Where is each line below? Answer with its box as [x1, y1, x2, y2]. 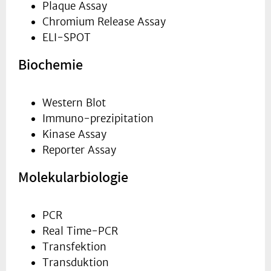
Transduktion [42, 256, 109, 270]
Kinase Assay [42, 128, 106, 142]
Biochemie [18, 54, 83, 74]
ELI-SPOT [42, 31, 91, 45]
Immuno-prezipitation [42, 112, 154, 126]
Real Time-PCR [42, 224, 118, 238]
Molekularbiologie [18, 167, 128, 187]
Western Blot [42, 96, 106, 110]
